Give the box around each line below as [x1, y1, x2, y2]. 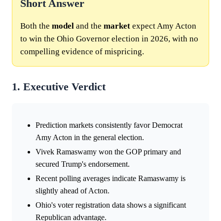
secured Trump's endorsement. [36, 159, 130, 168]
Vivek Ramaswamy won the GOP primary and [36, 147, 181, 156]
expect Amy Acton [130, 21, 196, 31]
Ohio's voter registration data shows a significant [36, 200, 186, 209]
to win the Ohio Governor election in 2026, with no [20, 34, 198, 43]
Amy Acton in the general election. [36, 133, 144, 142]
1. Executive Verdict [12, 80, 106, 93]
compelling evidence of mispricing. [20, 46, 144, 56]
